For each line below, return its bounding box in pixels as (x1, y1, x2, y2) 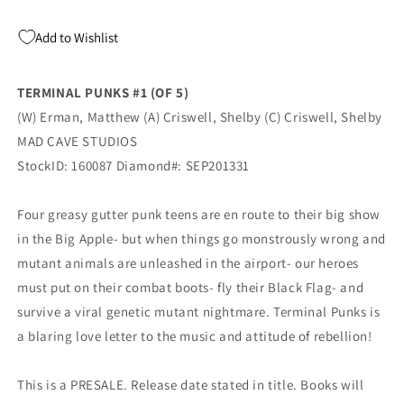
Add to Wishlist (35, 28, 118, 46)
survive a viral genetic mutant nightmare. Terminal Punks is (17, 302, 381, 320)
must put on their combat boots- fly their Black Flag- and (17, 278, 364, 296)
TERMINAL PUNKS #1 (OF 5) (17, 83, 189, 101)
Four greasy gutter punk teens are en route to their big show (17, 205, 381, 223)
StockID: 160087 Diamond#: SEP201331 (17, 156, 250, 174)
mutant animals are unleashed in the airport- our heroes (17, 253, 360, 271)
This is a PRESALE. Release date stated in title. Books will (17, 375, 364, 393)
